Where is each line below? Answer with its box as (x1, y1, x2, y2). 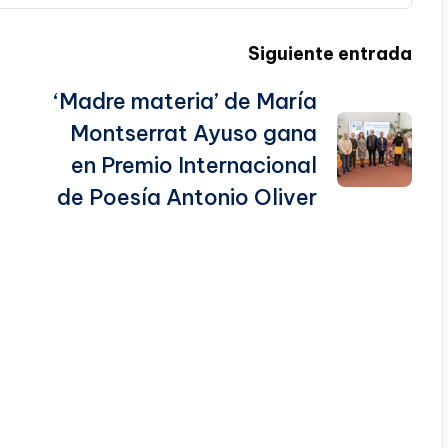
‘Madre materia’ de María (52, 87, 317, 116)
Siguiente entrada (247, 42, 412, 66)
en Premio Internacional (70, 151, 317, 180)
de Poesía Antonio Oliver (56, 183, 317, 212)
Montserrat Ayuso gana (69, 119, 317, 148)
